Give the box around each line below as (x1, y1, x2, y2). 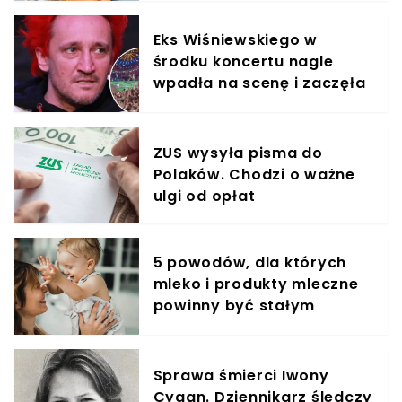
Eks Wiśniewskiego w (153, 29, 318, 50)
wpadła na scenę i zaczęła (153, 72, 366, 93)
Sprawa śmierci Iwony (153, 364, 329, 386)
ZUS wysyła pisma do (153, 142, 323, 163)
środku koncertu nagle (153, 50, 334, 72)
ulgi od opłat (153, 185, 256, 206)
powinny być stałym (153, 294, 316, 316)
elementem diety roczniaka (153, 316, 372, 337)
